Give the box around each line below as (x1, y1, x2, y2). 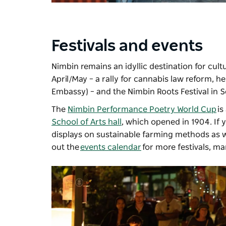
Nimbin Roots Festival (128, 88, 209, 96)
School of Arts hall (51, 118, 122, 127)
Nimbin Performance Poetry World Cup (68, 105, 216, 114)
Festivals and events (51, 38, 206, 54)
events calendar (80, 143, 141, 152)
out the (51, 143, 80, 152)
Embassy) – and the (51, 88, 128, 96)
